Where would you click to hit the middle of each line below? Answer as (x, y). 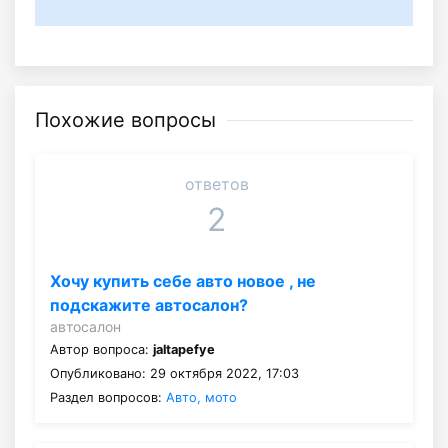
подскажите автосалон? (149, 305)
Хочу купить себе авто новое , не (183, 281)
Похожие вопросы (125, 120)
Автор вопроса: (101, 350)
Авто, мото (201, 398)
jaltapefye (184, 350)
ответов (216, 184)
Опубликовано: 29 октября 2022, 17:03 (174, 374)
